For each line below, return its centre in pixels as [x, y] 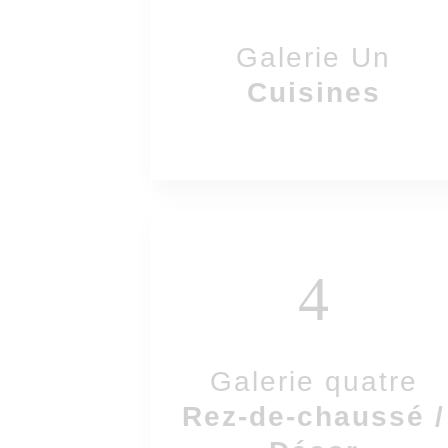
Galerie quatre [313, 381]
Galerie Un [314, 57]
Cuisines [313, 92]
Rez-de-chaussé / [314, 416]
